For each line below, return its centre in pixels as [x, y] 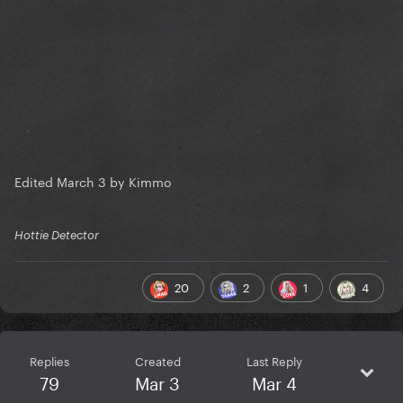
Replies [49, 360]
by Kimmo [139, 181]
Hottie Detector [57, 235]
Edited [36, 181]
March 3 [81, 181]
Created [157, 360]
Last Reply [274, 360]
